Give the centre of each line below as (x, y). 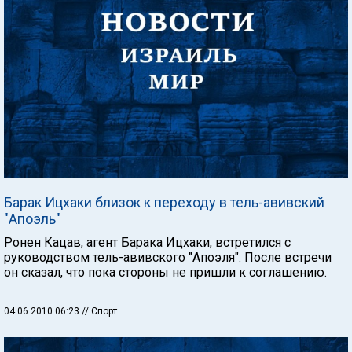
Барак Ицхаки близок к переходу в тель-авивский (164, 202)
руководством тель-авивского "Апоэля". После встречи (168, 257)
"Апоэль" (32, 219)
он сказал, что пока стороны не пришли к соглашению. (165, 272)
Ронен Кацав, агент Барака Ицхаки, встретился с (147, 242)
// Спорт (99, 311)
